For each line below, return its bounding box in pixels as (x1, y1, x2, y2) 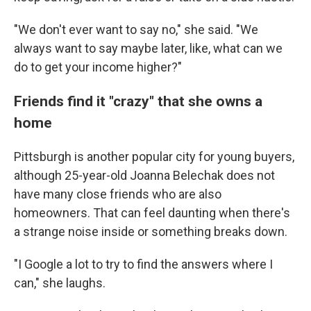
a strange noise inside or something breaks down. (14, 224, 287, 239)
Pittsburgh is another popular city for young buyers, (14, 149, 294, 165)
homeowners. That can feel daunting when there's (14, 205, 290, 221)
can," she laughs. (14, 276, 106, 291)
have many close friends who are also (14, 187, 221, 202)
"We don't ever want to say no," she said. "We (14, 22, 258, 37)
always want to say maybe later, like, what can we (14, 41, 283, 56)
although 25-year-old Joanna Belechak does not (14, 168, 275, 183)
